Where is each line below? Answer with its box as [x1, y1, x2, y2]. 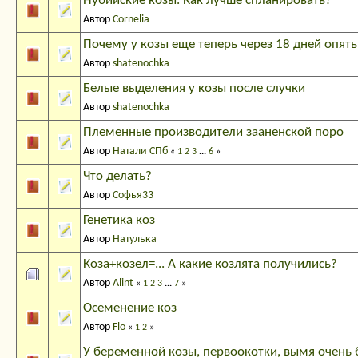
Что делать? [83, 169, 152, 184]
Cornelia [113, 14, 149, 26]
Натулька [113, 233, 157, 246]
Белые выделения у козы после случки [83, 82, 305, 96]
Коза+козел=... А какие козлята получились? [83, 257, 337, 272]
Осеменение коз [83, 301, 177, 316]
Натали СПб [113, 145, 168, 158]
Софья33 [113, 189, 153, 202]
